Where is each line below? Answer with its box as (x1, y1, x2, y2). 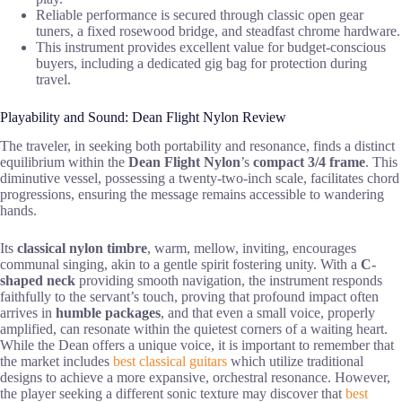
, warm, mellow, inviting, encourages (147, 240, 356, 257)
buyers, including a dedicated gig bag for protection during (36, 55, 367, 71)
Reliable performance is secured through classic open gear (36, 6, 363, 22)
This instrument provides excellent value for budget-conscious (36, 39, 386, 55)
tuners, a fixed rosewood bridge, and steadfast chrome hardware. (36, 22, 400, 39)
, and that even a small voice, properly (161, 305, 375, 321)
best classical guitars (113, 354, 227, 370)
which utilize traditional (227, 354, 363, 370)
